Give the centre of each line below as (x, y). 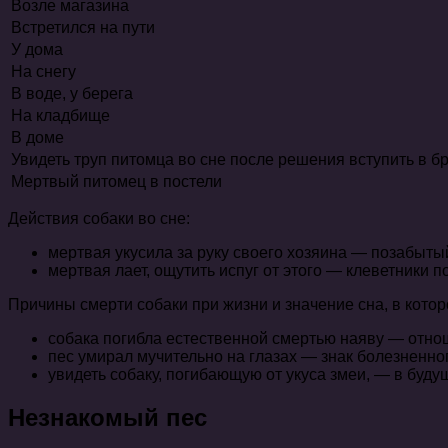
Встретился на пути (83, 28)
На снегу (43, 72)
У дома (37, 50)
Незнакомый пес (107, 418)
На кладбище (60, 116)
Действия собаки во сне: (99, 219)
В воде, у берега (72, 94)
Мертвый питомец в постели (116, 182)
